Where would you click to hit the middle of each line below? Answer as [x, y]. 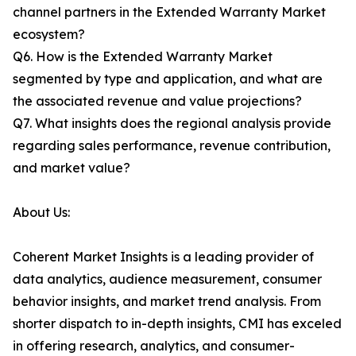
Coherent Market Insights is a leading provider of [163, 257]
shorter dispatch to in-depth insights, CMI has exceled [177, 324]
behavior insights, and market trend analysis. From [167, 302]
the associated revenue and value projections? [157, 101]
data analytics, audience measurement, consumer [167, 279]
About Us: [41, 213]
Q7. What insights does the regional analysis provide [172, 124]
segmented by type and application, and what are [168, 79]
